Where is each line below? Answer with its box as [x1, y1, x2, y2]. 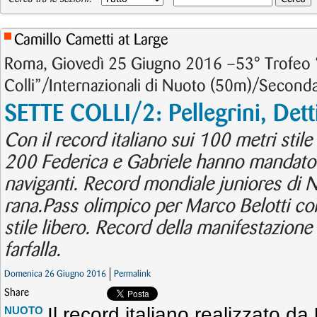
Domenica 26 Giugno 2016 [4, 270, 106, 278]
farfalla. [4, 241, 61, 260]
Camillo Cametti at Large [14, 33, 168, 47]
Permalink [114, 270, 151, 278]
